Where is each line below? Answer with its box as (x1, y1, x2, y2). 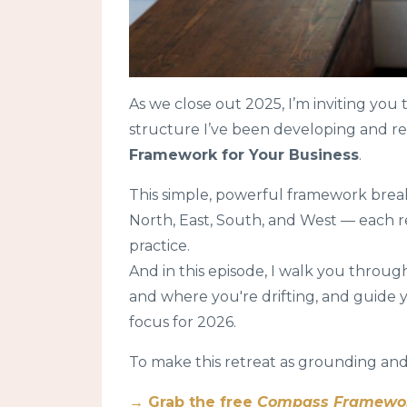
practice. (129, 236, 190, 254)
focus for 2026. (129, 313, 236, 331)
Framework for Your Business (129, 145, 359, 164)
